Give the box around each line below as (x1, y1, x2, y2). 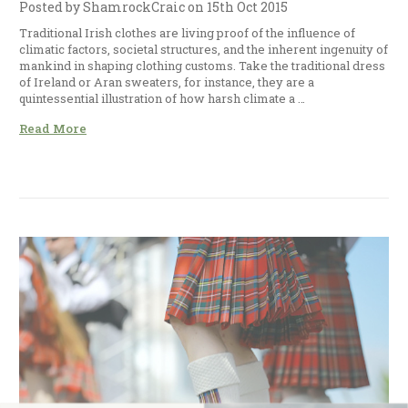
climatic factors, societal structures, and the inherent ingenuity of (19, 41, 388, 58)
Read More (19, 120, 87, 138)
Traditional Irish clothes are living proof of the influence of (19, 25, 355, 42)
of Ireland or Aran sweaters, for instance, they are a (19, 74, 314, 91)
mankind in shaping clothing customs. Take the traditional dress (19, 57, 385, 75)
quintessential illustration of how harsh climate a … (19, 90, 305, 107)
